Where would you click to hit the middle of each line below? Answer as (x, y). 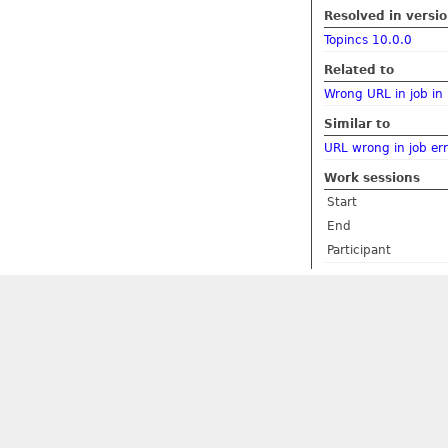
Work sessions (372, 177)
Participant (359, 249)
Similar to (357, 123)
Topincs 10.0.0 (368, 39)
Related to (359, 69)
